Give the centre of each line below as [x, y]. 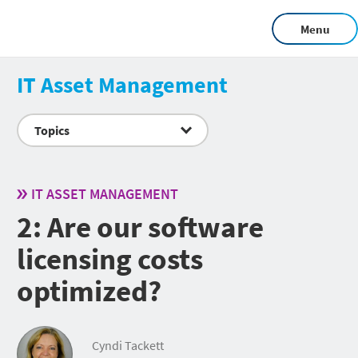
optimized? [89, 290]
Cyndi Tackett [128, 346]
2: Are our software [140, 227]
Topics [52, 130]
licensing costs [110, 259]
